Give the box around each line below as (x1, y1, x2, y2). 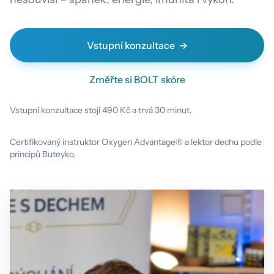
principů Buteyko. (10, 149, 76, 160)
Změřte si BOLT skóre (89, 73, 185, 86)
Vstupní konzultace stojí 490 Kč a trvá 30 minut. (10, 105, 192, 116)
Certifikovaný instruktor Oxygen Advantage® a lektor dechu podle (10, 136, 262, 148)
